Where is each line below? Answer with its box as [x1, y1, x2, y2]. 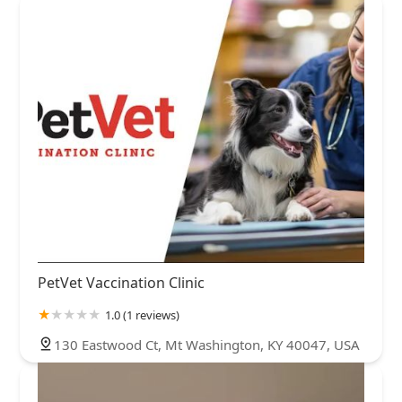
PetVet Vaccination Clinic [38, 273, 205, 293]
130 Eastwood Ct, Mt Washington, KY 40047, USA [54, 336, 360, 354]
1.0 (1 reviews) [105, 307, 179, 324]
